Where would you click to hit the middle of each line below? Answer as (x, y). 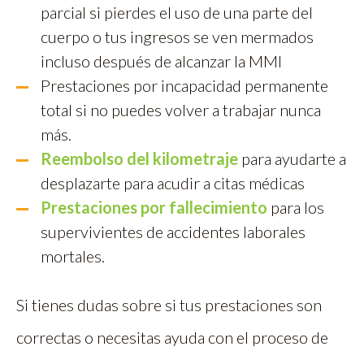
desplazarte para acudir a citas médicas (173, 183)
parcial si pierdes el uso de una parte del (177, 13)
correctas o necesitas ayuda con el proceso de (172, 338)
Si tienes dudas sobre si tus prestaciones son (169, 305)
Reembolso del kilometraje (139, 159)
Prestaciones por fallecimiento (154, 208)
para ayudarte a (292, 159)
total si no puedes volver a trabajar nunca (181, 110)
